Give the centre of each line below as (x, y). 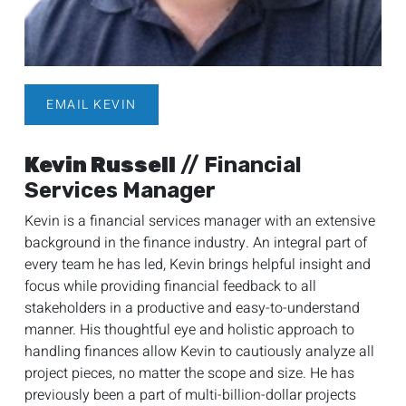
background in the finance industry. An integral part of (196, 243)
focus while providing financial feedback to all (170, 286)
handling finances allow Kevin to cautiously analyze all (199, 352)
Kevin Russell (100, 165)
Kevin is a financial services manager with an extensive (200, 221)
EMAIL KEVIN (92, 105)
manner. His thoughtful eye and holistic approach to (189, 330)
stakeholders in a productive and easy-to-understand (192, 308)
